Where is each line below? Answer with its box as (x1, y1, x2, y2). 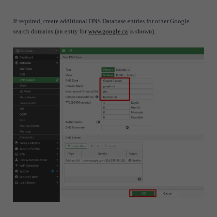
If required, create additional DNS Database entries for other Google (13, 17, 189, 25)
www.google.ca (88, 27, 128, 35)
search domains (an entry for (13, 27, 88, 35)
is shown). (128, 27, 155, 35)
